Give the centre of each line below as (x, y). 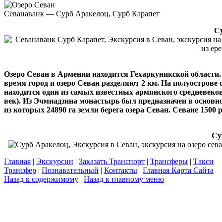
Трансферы (169, 161)
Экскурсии (55, 161)
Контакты (121, 170)
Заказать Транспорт (112, 161)
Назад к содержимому (41, 179)
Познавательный (70, 170)
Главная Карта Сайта (178, 170)
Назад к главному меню (124, 179)
